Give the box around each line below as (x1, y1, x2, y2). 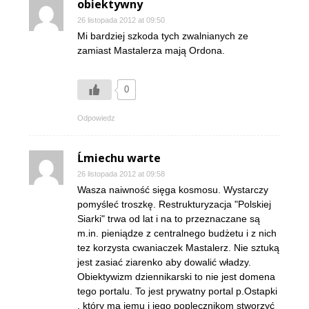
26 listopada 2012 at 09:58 (77, 170, 165, 178)
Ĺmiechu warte (77, 150, 161, 166)
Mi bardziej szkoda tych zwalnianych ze (77, 30, 248, 41)
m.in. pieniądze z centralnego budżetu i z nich (77, 228, 277, 239)
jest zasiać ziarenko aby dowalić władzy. (77, 257, 251, 268)
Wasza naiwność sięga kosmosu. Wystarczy (77, 184, 268, 195)
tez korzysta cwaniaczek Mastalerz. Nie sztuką (77, 242, 279, 253)
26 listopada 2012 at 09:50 (77, 16, 165, 24)
